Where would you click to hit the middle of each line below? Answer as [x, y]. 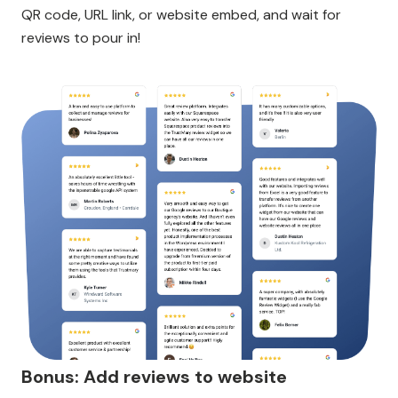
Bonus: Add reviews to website [154, 377]
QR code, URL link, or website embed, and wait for [181, 15]
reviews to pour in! [81, 38]
